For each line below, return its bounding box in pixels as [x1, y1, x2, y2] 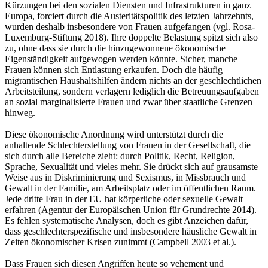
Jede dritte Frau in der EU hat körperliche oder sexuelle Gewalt [5, 194, 243, 205]
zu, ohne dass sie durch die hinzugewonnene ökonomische [5, 43, 226, 54]
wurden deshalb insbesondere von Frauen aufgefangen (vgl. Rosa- [5, 22, 255, 32]
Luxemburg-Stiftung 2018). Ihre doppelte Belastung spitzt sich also [5, 32, 258, 43]
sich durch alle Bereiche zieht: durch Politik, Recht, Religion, [5, 151, 235, 162]
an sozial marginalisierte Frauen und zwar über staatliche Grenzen [5, 97, 252, 108]
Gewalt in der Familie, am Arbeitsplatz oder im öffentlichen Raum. [5, 183, 256, 194]
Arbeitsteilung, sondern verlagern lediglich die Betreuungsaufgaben [5, 86, 259, 97]
